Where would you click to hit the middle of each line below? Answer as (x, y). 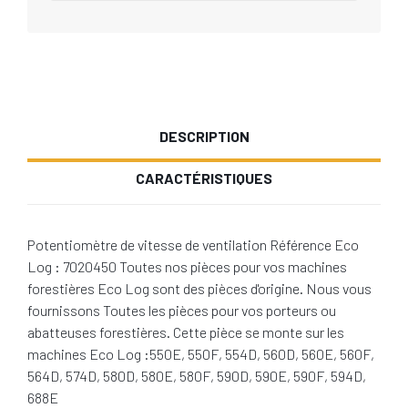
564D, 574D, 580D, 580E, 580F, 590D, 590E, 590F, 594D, (197, 376)
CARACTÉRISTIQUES (204, 178)
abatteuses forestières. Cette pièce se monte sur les (186, 332)
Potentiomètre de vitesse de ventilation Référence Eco (193, 245)
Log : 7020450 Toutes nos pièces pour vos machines (187, 266)
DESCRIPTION (204, 136)
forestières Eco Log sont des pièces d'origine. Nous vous (199, 288)
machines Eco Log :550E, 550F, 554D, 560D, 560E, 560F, (201, 354)
